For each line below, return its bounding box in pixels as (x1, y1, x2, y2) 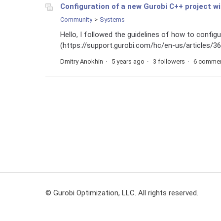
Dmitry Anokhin (60, 58, 103, 66)
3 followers (153, 58, 185, 66)
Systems (100, 16, 125, 24)
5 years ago (111, 58, 145, 66)
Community (60, 16, 92, 24)
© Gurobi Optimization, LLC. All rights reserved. (45, 188, 198, 197)
